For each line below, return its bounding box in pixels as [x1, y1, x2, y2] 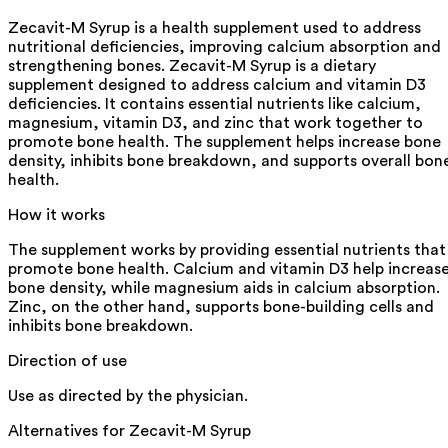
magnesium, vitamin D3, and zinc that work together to [8, 114, 423, 131]
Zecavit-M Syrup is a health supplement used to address [8, 19, 421, 36]
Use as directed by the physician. [8, 387, 248, 404]
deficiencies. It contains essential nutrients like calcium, [8, 95, 421, 112]
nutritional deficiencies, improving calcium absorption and [8, 38, 441, 55]
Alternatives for [8, 422, 129, 439]
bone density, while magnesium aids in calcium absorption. [8, 279, 440, 296]
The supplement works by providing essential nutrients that [8, 241, 446, 258]
